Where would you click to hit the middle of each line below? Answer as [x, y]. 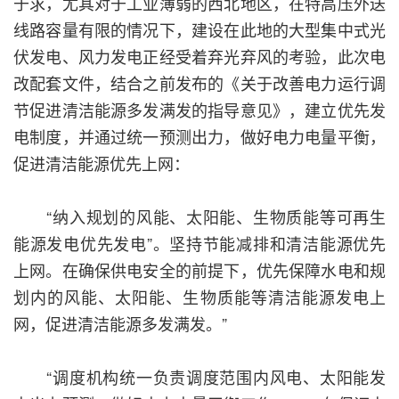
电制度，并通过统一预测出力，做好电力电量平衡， [199, 137]
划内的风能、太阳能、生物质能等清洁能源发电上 [199, 297]
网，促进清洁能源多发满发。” [120, 324]
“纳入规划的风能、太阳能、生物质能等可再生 [199, 217]
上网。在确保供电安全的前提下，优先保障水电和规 [199, 270]
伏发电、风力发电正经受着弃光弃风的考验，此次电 [199, 57]
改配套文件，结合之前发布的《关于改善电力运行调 [199, 83]
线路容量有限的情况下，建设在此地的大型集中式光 [199, 30]
